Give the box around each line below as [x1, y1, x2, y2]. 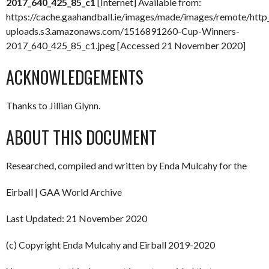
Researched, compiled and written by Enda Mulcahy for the [6, 160, 247, 172]
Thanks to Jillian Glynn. [6, 100, 100, 112]
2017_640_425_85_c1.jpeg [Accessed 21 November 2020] [6, 40, 246, 52]
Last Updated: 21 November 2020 [6, 213, 147, 225]
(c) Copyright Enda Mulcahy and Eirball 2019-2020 [6, 239, 215, 251]
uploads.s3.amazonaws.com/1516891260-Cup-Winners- [6, 25, 240, 37]
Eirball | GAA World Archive [6, 186, 122, 198]
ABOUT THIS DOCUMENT [6, 125, 157, 150]
